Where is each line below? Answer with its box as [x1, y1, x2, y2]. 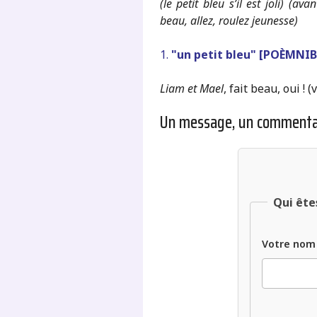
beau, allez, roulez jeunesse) [159, 12, 298, 28]
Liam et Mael [159, 80, 224, 96]
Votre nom [261, 236, 316, 250]
